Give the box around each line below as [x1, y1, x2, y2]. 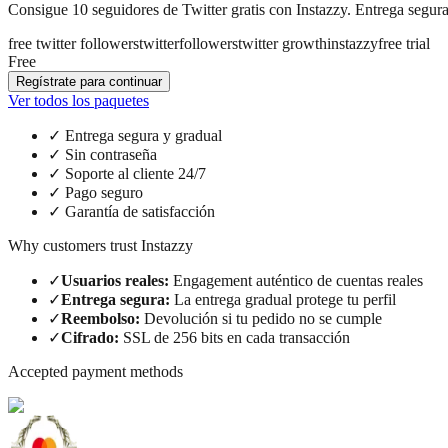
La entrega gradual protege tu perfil [174, 290, 396, 308]
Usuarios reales [61, 271, 164, 289]
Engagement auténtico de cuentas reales [173, 271, 423, 289]
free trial [378, 34, 430, 52]
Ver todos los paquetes [8, 91, 149, 109]
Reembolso [61, 309, 135, 327]
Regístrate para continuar [16, 73, 162, 89]
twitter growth [238, 34, 327, 52]
